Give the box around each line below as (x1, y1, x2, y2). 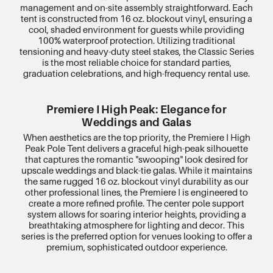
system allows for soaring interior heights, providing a (27, 208, 246, 219)
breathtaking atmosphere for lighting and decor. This (29, 219, 244, 230)
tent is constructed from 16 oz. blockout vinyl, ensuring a (21, 12, 252, 24)
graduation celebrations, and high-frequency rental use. (23, 67, 250, 79)
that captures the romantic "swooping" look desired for (25, 153, 248, 165)
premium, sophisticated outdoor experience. (46, 241, 227, 252)
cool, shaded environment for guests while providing (29, 23, 244, 35)
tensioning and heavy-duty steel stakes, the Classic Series (19, 45, 254, 57)
